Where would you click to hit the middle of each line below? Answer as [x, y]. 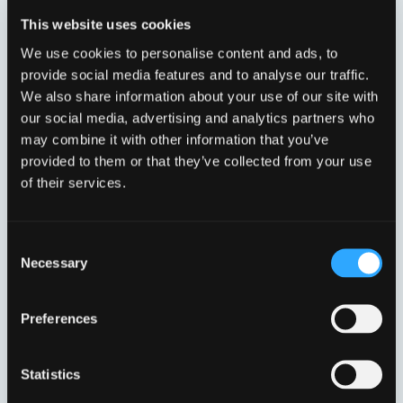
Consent [31, 244]
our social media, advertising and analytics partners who [197, 117]
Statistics [50, 374]
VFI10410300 [104, 152]
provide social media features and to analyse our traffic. [195, 74]
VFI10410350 [299, 152]
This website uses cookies [106, 24]
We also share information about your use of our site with [200, 96]
